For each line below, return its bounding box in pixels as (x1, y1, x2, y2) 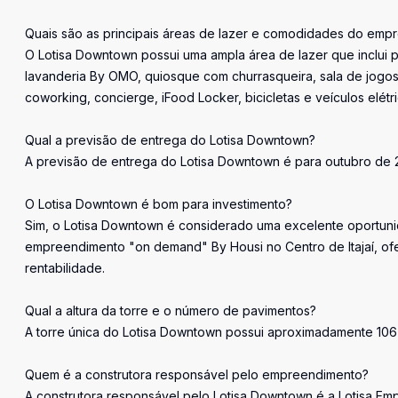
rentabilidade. (25, 260, 105, 275)
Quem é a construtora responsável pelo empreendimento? (25, 367, 369, 382)
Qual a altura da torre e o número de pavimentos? (25, 303, 316, 318)
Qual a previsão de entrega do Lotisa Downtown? (25, 132, 315, 147)
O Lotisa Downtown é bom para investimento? (25, 196, 292, 211)
